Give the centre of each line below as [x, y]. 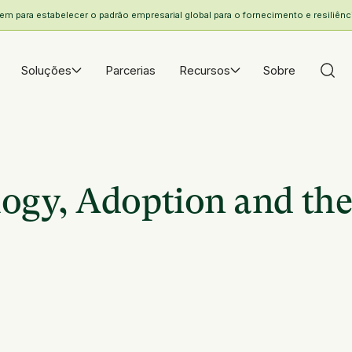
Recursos [204, 70]
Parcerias [130, 70]
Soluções [47, 70]
